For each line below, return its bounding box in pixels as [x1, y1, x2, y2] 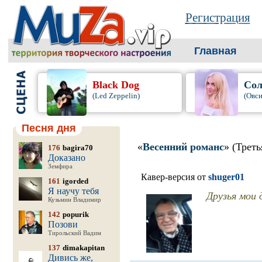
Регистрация [185, 11, 250, 25]
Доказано [47, 153, 85, 163]
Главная [194, 45, 237, 57]
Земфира [47, 163, 73, 170]
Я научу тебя [47, 186, 99, 196]
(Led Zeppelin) [92, 91, 140, 100]
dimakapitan [62, 243, 105, 252]
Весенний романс [142, 141, 224, 153]
